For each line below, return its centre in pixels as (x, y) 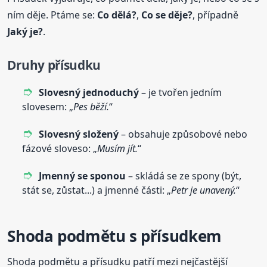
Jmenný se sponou (83, 176)
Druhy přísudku (54, 65)
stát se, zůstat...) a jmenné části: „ (97, 190)
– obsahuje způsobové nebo (183, 134)
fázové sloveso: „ (60, 149)
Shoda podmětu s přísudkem (114, 236)
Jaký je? (25, 32)
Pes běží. (91, 107)
